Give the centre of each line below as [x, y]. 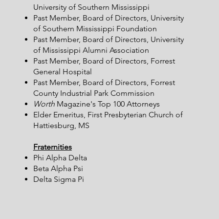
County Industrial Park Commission [94, 93]
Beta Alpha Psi [58, 168]
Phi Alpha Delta [60, 158]
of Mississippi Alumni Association [91, 50]
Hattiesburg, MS [61, 125]
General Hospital [62, 72]
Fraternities [52, 147]
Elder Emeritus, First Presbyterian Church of [108, 115]
